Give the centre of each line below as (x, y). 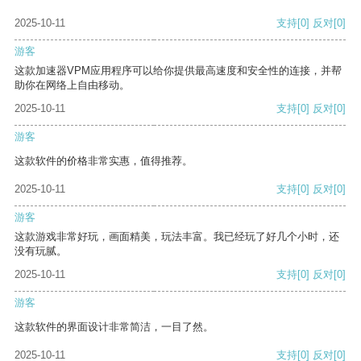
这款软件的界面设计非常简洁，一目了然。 (114, 327)
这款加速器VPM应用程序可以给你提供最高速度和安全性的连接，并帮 (178, 71)
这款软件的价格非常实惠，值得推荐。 (104, 161)
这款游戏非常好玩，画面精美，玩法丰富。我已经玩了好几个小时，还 (177, 237)
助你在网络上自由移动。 (72, 85)
